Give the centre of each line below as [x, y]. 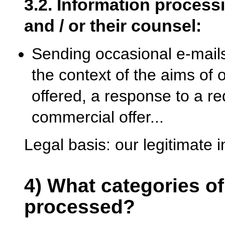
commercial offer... [98, 117]
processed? [80, 206]
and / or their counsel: [113, 25]
